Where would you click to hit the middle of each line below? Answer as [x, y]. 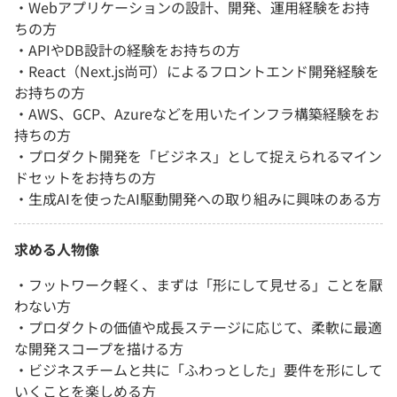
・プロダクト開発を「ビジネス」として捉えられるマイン [198, 156]
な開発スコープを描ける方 [99, 349]
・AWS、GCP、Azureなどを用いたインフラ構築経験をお [197, 114]
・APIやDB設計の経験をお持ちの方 [127, 50]
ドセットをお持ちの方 [85, 178]
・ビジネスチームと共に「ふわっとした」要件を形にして [198, 370]
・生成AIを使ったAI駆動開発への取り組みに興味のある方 [198, 199]
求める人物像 [57, 249]
